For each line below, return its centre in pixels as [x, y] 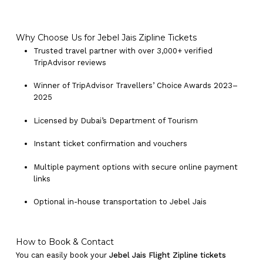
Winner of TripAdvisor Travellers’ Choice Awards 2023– [135, 86]
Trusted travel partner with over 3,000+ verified [123, 50]
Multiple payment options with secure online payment [135, 167]
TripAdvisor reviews [70, 62]
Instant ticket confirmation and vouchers [110, 144]
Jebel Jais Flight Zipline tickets [167, 255]
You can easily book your [62, 255]
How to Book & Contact [65, 242]
